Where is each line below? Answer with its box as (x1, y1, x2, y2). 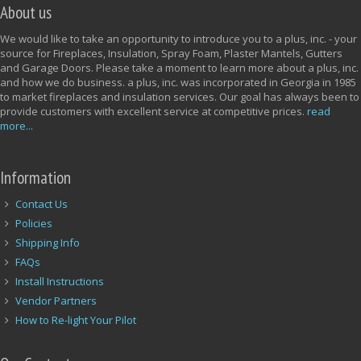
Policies (15, 215, 53, 230)
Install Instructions (15, 273, 105, 288)
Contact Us (15, 196, 68, 211)
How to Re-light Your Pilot (15, 312, 137, 327)
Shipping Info (15, 234, 81, 250)
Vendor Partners (15, 293, 98, 308)
